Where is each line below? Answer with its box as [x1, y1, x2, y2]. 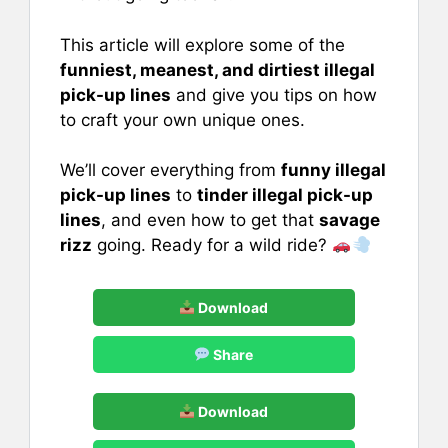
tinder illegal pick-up [197, 185, 373, 205]
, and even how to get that [101, 210, 319, 230]
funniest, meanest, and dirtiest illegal [60, 59, 375, 80]
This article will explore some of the [60, 34, 345, 55]
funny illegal [281, 160, 386, 180]
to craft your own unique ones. [60, 109, 305, 130]
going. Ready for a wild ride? [92, 235, 332, 255]
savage [319, 210, 380, 230]
